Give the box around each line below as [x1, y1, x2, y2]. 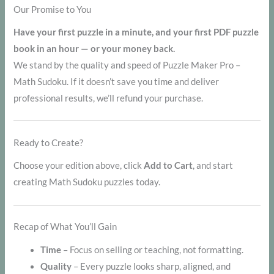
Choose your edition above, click [13, 160, 144, 171]
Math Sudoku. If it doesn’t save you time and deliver [13, 76, 220, 87]
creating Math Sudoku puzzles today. [13, 177, 161, 188]
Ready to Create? [13, 137, 84, 148]
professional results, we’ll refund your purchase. [13, 92, 204, 103]
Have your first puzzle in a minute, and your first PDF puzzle [13, 26, 259, 37]
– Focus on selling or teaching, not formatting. [61, 244, 244, 255]
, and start [193, 160, 234, 171]
